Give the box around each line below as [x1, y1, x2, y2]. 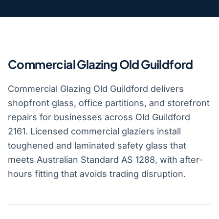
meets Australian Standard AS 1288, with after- [8, 154, 203, 165]
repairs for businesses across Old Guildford [8, 111, 190, 122]
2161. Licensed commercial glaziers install [8, 126, 181, 136]
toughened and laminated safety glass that [8, 140, 186, 151]
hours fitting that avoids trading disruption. [8, 168, 186, 179]
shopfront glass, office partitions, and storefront [8, 97, 210, 108]
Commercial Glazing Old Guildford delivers [8, 83, 184, 94]
